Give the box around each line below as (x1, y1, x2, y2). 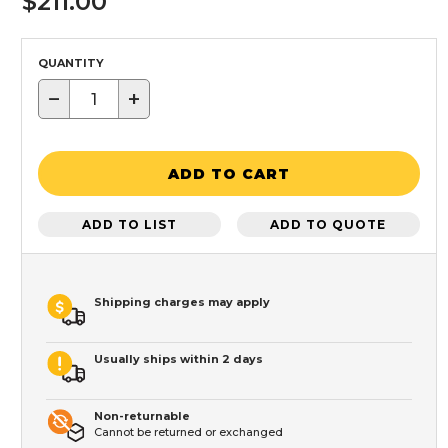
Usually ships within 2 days (94, 352, 263, 367)
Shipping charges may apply (94, 295, 270, 310)
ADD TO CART (168, 164, 290, 183)
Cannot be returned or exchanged (94, 425, 283, 440)
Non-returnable (94, 409, 190, 424)
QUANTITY (38, 56, 104, 71)
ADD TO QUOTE (270, 216, 387, 232)
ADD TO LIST (82, 216, 178, 232)
